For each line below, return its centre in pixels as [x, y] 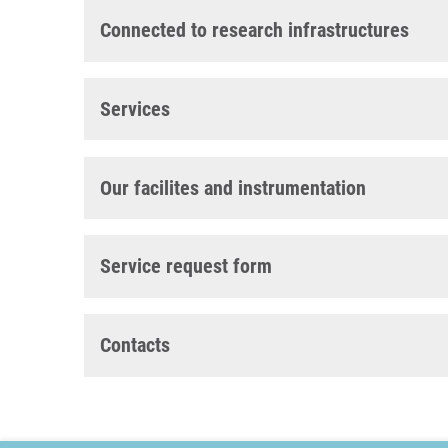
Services [135, 108]
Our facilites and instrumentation [233, 187]
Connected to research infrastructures [254, 30]
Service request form [186, 266]
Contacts [135, 345]
